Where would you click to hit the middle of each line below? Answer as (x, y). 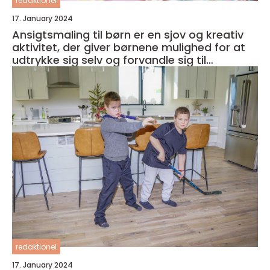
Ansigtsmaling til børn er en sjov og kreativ (128, 35)
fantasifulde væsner (67, 73)
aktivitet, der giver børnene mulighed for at (129, 47)
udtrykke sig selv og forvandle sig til (109, 60)
